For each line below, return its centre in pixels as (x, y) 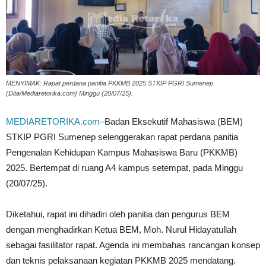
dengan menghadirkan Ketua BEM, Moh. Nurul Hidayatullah (121, 229)
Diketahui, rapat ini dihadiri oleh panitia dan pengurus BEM (118, 214)
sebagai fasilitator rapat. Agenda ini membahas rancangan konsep (133, 245)
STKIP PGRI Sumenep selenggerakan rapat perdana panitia (122, 137)
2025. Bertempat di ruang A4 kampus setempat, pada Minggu (124, 167)
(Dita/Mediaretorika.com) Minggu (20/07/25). (69, 93)
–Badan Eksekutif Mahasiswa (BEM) (171, 121)
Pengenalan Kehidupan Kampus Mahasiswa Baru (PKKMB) (122, 152)
